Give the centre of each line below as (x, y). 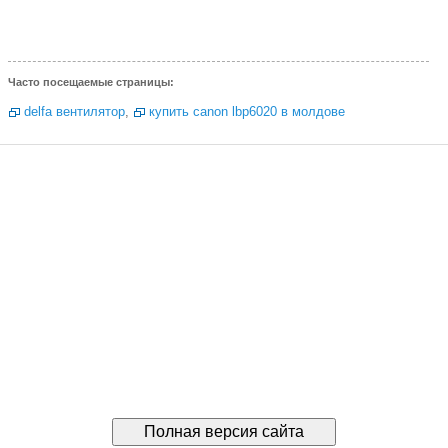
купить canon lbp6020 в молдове (247, 111)
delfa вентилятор (74, 111)
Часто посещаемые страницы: (91, 82)
